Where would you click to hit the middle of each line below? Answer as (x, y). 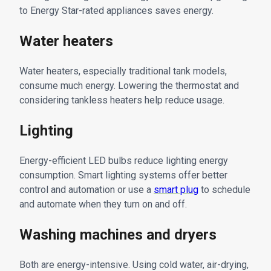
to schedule (224, 189)
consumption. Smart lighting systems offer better (123, 175)
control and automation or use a (87, 189)
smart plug (176, 189)
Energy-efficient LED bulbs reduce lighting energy (124, 160)
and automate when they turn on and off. (103, 204)
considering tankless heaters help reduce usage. (122, 100)
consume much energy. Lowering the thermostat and (129, 86)
